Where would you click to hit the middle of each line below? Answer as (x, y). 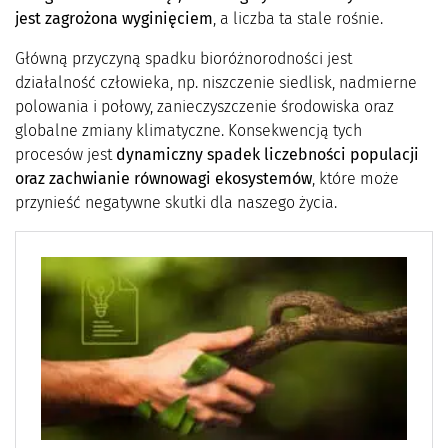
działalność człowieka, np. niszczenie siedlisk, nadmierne (216, 82)
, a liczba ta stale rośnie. (298, 18)
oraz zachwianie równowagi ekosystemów (163, 178)
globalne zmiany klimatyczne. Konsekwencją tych (188, 130)
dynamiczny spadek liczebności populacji (267, 154)
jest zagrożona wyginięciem (114, 18)
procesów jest (65, 154)
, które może (355, 178)
